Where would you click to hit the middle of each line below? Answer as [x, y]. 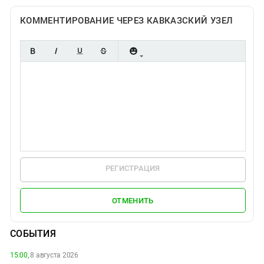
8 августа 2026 [53, 255]
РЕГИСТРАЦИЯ [133, 169]
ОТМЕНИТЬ [133, 200]
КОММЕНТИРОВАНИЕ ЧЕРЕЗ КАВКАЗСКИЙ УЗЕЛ [127, 21]
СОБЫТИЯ [33, 234]
